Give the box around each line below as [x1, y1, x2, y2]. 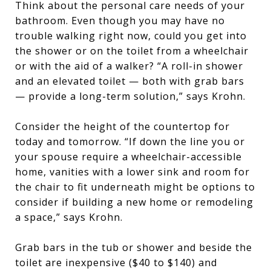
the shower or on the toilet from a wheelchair [15, 44, 249, 57]
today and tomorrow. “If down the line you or [15, 135, 245, 148]
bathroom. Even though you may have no [15, 14, 225, 27]
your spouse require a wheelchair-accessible [15, 150, 242, 163]
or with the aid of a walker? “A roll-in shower [15, 59, 243, 73]
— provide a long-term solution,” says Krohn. [15, 90, 246, 103]
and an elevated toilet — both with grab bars [15, 74, 244, 88]
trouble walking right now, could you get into [15, 29, 247, 42]
